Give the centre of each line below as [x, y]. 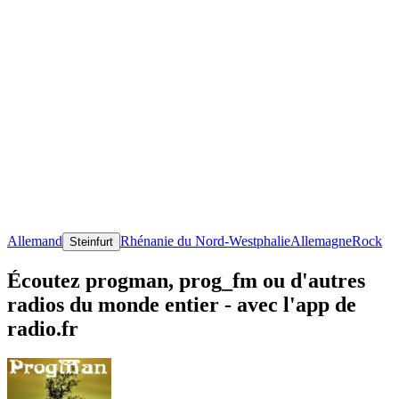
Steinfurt [91, 241]
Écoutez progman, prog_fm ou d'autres [186, 280]
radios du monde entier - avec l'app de [182, 304]
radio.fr [43, 328]
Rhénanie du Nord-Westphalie [205, 240]
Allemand [35, 240]
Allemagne [321, 240]
